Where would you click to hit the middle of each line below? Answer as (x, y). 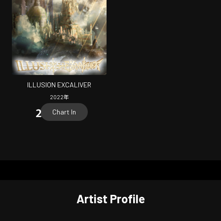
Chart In (64, 111)
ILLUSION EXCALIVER (59, 85)
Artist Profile (110, 199)
